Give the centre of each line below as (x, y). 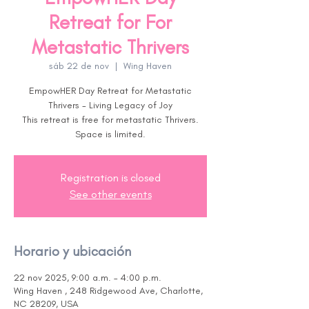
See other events (110, 194)
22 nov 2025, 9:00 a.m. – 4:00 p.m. (88, 278)
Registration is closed (110, 178)
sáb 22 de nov (79, 66)
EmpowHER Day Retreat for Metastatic (110, 91)
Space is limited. (110, 134)
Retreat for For (110, 22)
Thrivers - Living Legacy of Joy (110, 105)
